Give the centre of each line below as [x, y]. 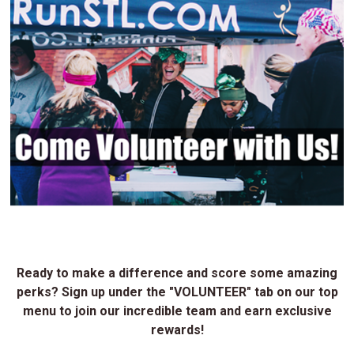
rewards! [177, 330]
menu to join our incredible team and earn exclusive [177, 311]
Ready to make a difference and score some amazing [177, 273]
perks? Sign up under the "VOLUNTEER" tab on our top [177, 292]
